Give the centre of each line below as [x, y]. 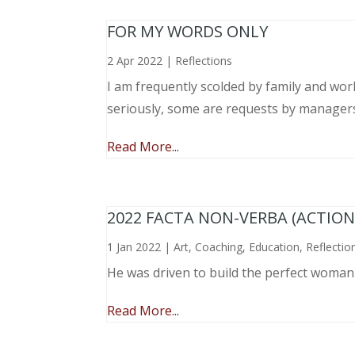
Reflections [204, 60]
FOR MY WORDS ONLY [188, 31]
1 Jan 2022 [134, 246]
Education [275, 246]
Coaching [219, 246]
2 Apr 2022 [135, 60]
